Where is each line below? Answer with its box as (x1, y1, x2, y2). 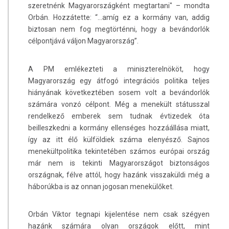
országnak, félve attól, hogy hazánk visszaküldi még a (28, 170, 210, 179)
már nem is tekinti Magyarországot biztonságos (28, 158, 210, 167)
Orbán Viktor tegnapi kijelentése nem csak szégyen (28, 210, 210, 218)
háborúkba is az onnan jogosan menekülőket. (28, 182, 175, 191)
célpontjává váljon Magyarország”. (28, 37, 140, 45)
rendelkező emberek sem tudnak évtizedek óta (28, 111, 210, 120)
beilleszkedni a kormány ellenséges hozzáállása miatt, (28, 123, 210, 132)
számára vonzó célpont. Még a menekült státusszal (28, 100, 210, 108)
